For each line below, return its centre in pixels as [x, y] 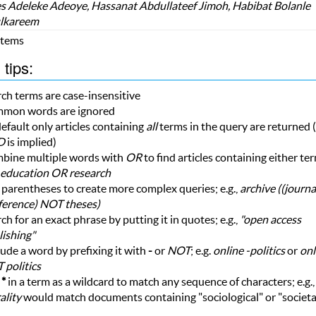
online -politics [249, 250]
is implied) [30, 141]
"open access [270, 219]
